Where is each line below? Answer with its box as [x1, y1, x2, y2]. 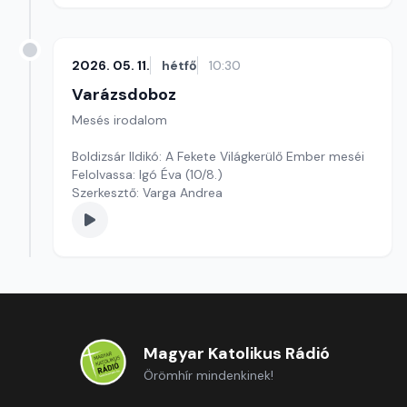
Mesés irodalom [72, 112, 167, 128]
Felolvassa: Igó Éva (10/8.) [72, 166, 223, 183]
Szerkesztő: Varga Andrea [72, 184, 223, 201]
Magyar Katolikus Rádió [143, 342, 330, 364]
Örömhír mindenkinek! [143, 367, 273, 383]
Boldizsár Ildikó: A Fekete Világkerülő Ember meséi [72, 148, 364, 164]
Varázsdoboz [72, 84, 176, 105]
